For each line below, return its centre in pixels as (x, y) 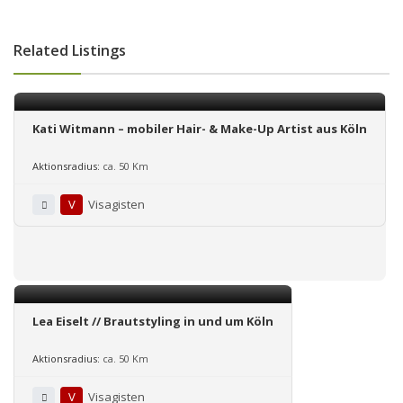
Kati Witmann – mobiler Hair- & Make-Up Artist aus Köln (200, 128)
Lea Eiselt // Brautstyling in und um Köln (153, 321)
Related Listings (70, 50)
